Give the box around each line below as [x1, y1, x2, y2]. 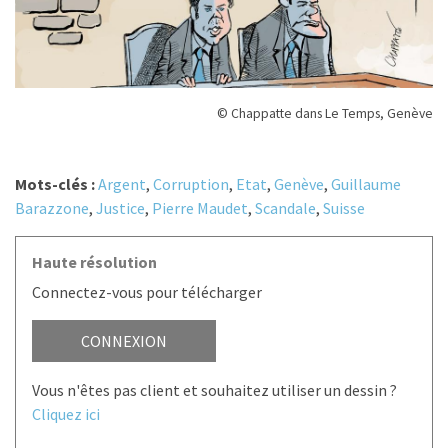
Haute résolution [32, 252, 157, 273]
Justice [96, 198, 145, 219]
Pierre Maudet [152, 198, 248, 219]
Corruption [153, 174, 229, 195]
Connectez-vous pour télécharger [32, 282, 262, 303]
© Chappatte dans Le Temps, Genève [217, 105, 433, 123]
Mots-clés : [15, 174, 98, 195]
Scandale [255, 198, 316, 219]
